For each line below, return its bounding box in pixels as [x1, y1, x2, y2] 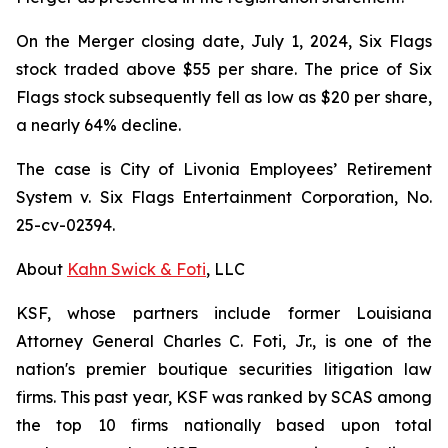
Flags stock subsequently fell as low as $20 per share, [16, 87, 432, 107]
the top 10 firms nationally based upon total [16, 415, 432, 435]
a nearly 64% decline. [16, 115, 181, 135]
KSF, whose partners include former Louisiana [16, 303, 432, 323]
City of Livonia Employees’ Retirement [119, 159, 433, 179]
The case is [16, 159, 120, 179]
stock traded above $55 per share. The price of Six [16, 59, 432, 79]
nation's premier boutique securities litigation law [16, 359, 432, 379]
